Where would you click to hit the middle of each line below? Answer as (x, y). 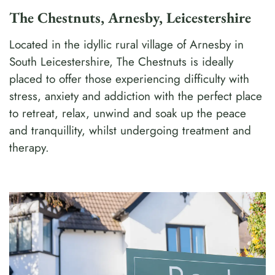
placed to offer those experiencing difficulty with (129, 79)
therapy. (29, 148)
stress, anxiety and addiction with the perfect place (136, 96)
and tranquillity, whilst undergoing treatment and (130, 131)
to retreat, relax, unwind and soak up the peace (128, 114)
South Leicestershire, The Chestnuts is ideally (121, 62)
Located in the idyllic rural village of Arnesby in (126, 45)
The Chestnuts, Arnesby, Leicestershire (130, 18)
